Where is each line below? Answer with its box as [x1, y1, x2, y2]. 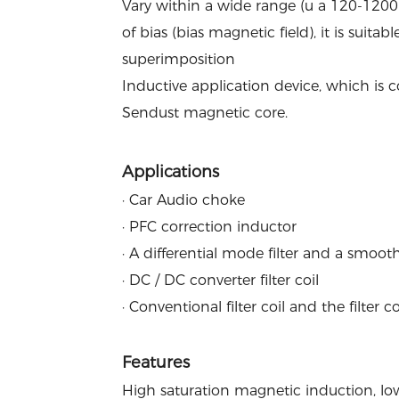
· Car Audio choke [122, 191, 245, 208]
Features [122, 352, 190, 372]
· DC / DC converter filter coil [122, 271, 319, 289]
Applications [122, 161, 219, 182]
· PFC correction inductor [122, 217, 297, 235]
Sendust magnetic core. [122, 103, 288, 121]
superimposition [122, 50, 235, 68]
